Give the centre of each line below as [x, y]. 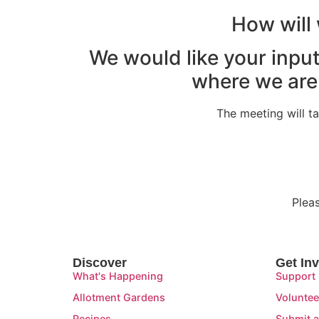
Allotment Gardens [119, 298]
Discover [100, 263]
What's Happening [118, 276]
